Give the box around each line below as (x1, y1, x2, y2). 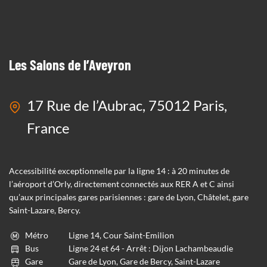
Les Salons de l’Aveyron (9, 56, 131, 73)
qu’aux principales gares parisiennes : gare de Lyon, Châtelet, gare (9, 192, 249, 202)
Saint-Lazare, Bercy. (9, 205, 80, 215)
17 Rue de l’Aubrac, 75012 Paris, (27, 97, 227, 114)
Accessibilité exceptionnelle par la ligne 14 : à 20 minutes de (9, 166, 229, 176)
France (27, 119, 70, 136)
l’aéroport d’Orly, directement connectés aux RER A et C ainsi (9, 179, 234, 189)
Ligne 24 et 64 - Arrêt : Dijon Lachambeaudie (69, 243, 233, 253)
